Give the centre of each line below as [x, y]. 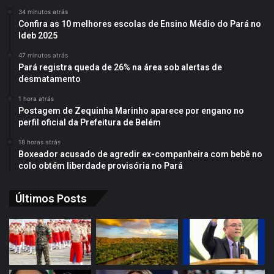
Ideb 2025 [38, 35]
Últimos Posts [51, 198]
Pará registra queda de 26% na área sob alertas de [120, 67]
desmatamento [50, 79]
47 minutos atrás [43, 55]
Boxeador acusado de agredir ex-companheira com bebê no [140, 154]
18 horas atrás [39, 142]
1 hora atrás [36, 98]
